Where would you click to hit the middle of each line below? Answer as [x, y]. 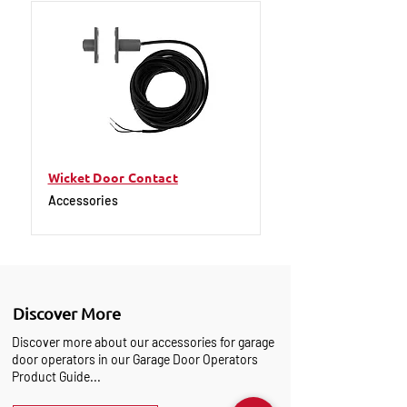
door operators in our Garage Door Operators [135, 359]
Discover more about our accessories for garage [143, 342]
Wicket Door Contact [113, 177]
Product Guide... [56, 377]
